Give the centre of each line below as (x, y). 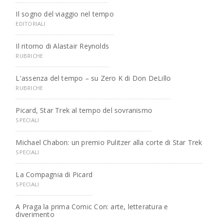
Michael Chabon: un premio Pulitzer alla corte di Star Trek (109, 142)
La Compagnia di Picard (54, 174)
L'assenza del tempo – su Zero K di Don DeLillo (93, 78)
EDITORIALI (31, 24)
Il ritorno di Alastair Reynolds (62, 46)
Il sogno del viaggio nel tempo (65, 14)
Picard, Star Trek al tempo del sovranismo (84, 110)
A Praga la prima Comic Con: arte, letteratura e (92, 207)
